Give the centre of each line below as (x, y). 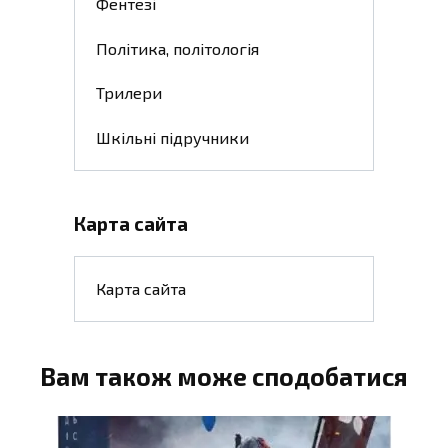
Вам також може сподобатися (224, 377)
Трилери (128, 93)
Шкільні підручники (172, 137)
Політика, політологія (177, 48)
